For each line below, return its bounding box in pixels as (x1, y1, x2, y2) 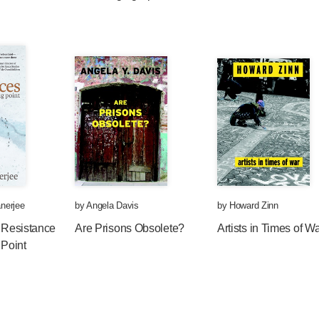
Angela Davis (86, 200, 139, 211)
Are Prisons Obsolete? (75, 222, 184, 234)
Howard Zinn (229, 200, 278, 211)
